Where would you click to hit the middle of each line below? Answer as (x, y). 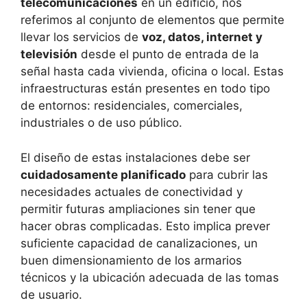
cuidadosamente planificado (103, 174)
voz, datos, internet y (202, 37)
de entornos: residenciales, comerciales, (132, 106)
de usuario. (51, 294)
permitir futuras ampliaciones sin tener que (138, 209)
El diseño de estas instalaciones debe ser (135, 157)
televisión (49, 54)
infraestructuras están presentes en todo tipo (145, 89)
